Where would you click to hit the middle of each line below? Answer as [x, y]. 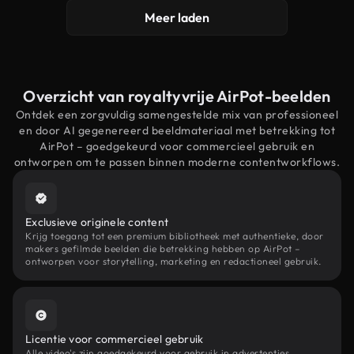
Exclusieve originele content [97, 222]
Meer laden [177, 17]
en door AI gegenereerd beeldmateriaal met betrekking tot [177, 130]
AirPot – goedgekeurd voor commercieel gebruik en [177, 146]
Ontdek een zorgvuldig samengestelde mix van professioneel [177, 115]
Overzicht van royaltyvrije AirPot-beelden [177, 96]
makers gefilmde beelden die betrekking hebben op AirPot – [163, 249]
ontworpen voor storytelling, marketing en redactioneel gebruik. [173, 261]
